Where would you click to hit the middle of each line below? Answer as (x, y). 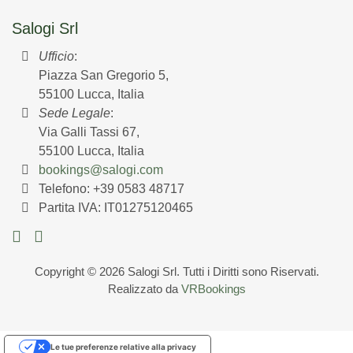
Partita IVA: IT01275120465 (116, 207)
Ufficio (57, 56)
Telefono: (66, 188)
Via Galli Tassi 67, (89, 132)
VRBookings (213, 288)
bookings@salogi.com (101, 169)
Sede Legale (75, 113)
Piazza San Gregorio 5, (104, 75)
